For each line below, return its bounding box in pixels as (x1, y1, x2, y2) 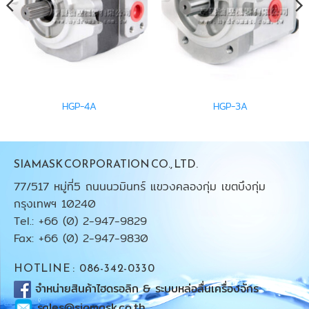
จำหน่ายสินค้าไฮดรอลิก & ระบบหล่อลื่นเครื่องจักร (35, 280, 263, 298)
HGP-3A (212, 99, 248, 114)
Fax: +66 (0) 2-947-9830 (14, 230, 148, 248)
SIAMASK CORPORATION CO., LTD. (14, 155, 198, 172)
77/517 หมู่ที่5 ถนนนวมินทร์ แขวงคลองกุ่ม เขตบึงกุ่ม (14, 178, 266, 196)
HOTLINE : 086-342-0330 (14, 259, 155, 277)
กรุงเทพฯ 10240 (14, 195, 96, 213)
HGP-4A (61, 99, 97, 114)
